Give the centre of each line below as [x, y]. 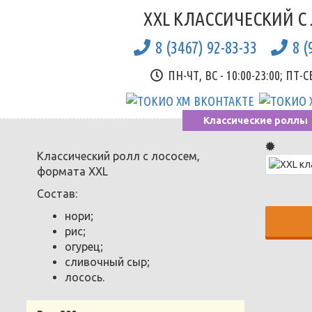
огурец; [84, 246]
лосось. [84, 277]
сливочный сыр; [107, 262]
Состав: [57, 193]
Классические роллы [255, 120]
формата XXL [72, 171]
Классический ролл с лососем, [118, 156]
